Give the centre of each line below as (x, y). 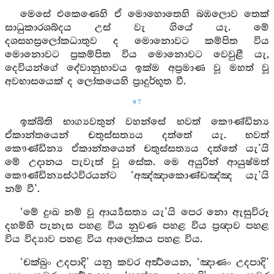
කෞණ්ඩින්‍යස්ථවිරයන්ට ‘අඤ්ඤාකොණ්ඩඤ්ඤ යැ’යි (137, 176)
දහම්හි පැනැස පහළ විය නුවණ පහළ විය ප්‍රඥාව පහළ (137, 226)
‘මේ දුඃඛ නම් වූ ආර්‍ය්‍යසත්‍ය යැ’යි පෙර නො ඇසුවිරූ (144, 213)
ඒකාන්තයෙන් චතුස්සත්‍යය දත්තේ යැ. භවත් (137, 135)
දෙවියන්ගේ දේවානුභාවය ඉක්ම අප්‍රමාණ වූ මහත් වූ (137, 68)
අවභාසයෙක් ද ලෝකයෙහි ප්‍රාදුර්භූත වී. (95, 82)
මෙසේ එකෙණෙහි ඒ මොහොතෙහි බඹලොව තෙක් (144, 14)
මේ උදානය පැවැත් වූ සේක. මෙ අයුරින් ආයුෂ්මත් (137, 162)
